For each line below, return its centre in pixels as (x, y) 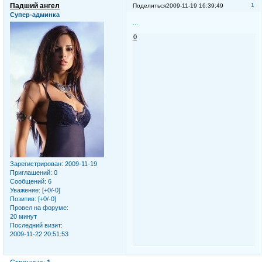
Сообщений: (28, 182)
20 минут (23, 217)
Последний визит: (36, 225)
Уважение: (25, 190)
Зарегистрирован (36, 164)
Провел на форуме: (39, 208)
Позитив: (23, 199)
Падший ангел (35, 6)
